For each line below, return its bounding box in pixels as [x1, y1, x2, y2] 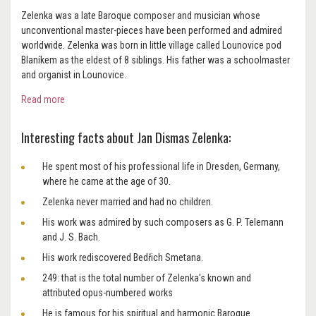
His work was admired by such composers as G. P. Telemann [42, 217, 284, 229]
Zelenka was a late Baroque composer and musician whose [21, 9, 260, 21]
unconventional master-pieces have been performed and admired [21, 24, 282, 36]
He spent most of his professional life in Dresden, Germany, [42, 161, 280, 173]
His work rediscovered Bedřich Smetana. [42, 252, 205, 264]
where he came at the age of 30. [42, 176, 173, 188]
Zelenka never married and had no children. [42, 196, 213, 208]
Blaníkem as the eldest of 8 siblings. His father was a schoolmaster [21, 54, 290, 66]
